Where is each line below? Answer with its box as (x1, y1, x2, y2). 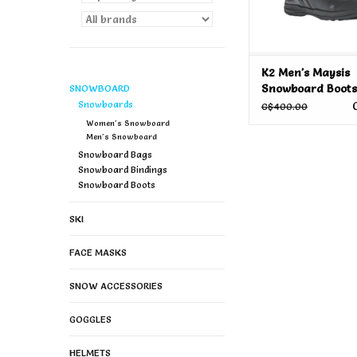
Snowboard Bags (77, 149, 152, 161)
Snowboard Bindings (77, 164, 167, 176)
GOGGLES (69, 313, 112, 326)
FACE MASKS (69, 246, 127, 259)
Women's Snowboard (85, 119, 170, 128)
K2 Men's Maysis (261, 65, 350, 80)
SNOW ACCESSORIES (69, 280, 163, 292)
